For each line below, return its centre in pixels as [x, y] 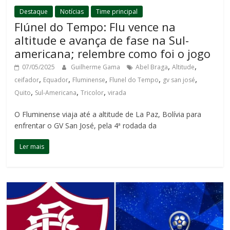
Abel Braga [152, 67]
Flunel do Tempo [134, 80]
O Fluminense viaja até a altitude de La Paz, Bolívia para [108, 114]
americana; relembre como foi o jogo [113, 53]
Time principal [117, 11]
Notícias [72, 11]
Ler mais [32, 146]
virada [117, 92]
